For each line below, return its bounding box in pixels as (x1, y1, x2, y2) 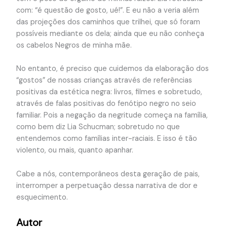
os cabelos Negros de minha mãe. (16, 41, 132, 51)
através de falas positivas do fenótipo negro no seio (16, 99, 196, 109)
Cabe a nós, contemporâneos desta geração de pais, (16, 169, 200, 179)
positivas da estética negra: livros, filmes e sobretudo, (16, 87, 202, 97)
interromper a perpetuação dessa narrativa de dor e (16, 180, 198, 191)
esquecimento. (16, 192, 68, 202)
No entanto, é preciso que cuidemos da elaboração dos (16, 64, 209, 74)
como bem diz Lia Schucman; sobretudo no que (16, 122, 180, 132)
